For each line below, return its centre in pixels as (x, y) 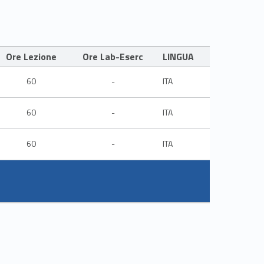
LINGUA (178, 56)
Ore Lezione (31, 56)
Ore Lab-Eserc (113, 56)
